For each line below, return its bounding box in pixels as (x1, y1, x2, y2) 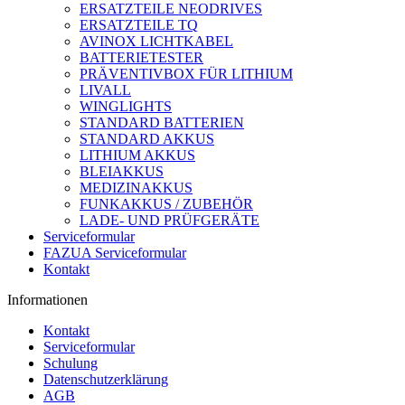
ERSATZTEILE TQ (80, 17, 198, 33)
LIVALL (80, 82, 131, 98)
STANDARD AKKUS (80, 131, 214, 146)
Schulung (43, 355, 98, 371)
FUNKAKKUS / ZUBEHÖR (80, 196, 253, 212)
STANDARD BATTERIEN (80, 115, 244, 130)
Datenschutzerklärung (43, 372, 168, 387)
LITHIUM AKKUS (80, 147, 195, 163)
